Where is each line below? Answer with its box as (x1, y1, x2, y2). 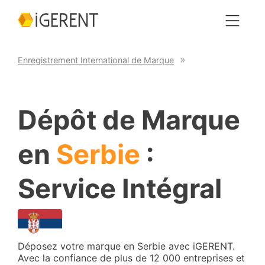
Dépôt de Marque (18, 104, 240, 136)
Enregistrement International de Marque (18, 54, 174, 65)
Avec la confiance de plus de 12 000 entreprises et (18, 252, 245, 264)
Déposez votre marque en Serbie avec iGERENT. (18, 240, 235, 252)
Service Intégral (18, 172, 222, 205)
